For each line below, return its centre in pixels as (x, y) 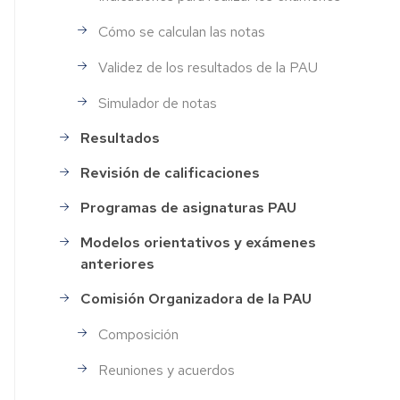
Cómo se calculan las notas (182, 31)
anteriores (118, 264)
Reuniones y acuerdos (167, 370)
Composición (139, 334)
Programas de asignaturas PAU (189, 208)
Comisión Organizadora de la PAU (196, 299)
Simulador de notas (158, 103)
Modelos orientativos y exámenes (199, 243)
